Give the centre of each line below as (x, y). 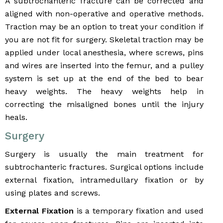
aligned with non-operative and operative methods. (104, 14)
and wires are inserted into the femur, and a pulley (104, 66)
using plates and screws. (53, 193)
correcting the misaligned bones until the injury (104, 105)
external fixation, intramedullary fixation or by (104, 180)
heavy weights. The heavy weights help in (104, 92)
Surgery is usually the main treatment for (104, 154)
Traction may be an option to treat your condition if (104, 27)
